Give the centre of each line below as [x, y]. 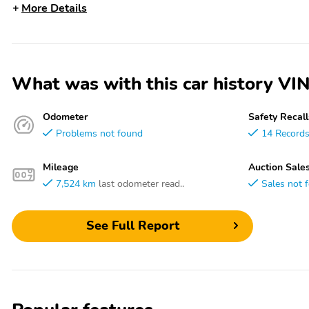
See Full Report [132, 226]
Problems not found [99, 133]
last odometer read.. [141, 183]
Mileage [61, 167]
